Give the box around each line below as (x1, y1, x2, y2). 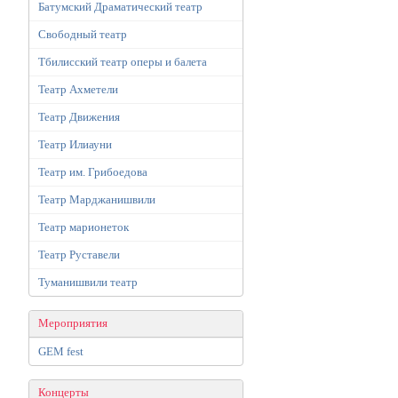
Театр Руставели (38, 248, 120, 261)
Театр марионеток (38, 220, 129, 234)
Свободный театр (38, 28, 127, 41)
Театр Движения (38, 110, 120, 123)
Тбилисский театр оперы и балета (38, 55, 207, 68)
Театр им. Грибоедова (38, 165, 147, 179)
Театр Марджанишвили (38, 193, 155, 206)
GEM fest (38, 345, 84, 358)
